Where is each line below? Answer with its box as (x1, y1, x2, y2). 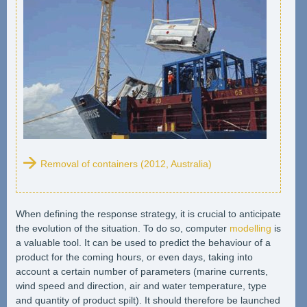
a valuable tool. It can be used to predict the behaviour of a (15, 236, 271, 248)
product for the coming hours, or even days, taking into (15, 251, 253, 262)
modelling (229, 222, 271, 234)
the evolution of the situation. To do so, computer (15, 222, 230, 234)
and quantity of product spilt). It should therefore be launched (15, 294, 280, 306)
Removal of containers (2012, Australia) (40, 158, 212, 169)
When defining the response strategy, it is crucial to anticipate (15, 208, 281, 219)
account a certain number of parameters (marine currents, (15, 265, 268, 277)
